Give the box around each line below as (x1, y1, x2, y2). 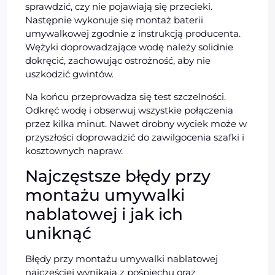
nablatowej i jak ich (25, 204, 184, 225)
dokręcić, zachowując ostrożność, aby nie (25, 55, 211, 67)
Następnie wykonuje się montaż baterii (25, 14, 204, 26)
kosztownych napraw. (25, 145, 123, 157)
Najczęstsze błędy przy (25, 166, 211, 187)
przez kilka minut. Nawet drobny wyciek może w (25, 118, 247, 130)
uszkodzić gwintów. (25, 68, 114, 80)
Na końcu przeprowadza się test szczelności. (25, 91, 227, 103)
